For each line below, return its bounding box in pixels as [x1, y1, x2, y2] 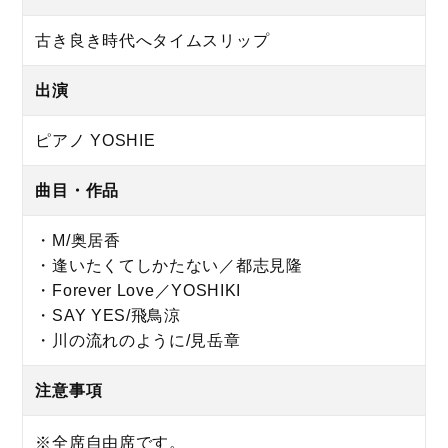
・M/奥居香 [35, 232, 121, 250]
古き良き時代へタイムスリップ [35, 32, 270, 50]
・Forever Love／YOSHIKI [35, 282, 242, 300]
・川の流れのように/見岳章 [35, 332, 241, 350]
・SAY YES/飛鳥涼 [35, 307, 181, 325]
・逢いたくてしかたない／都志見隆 [35, 257, 303, 275]
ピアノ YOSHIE [35, 132, 156, 150]
